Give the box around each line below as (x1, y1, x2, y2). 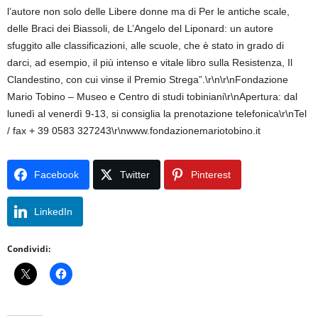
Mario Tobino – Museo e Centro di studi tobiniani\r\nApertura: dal (7, 91, 297, 102)
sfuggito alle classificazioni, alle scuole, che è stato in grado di (7, 40, 284, 51)
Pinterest (191, 169, 231, 180)
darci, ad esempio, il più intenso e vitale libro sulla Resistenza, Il (7, 57, 292, 68)
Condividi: (7, 243, 50, 255)
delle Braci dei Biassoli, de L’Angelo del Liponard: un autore (7, 23, 273, 34)
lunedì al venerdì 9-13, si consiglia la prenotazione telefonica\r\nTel (7, 108, 307, 119)
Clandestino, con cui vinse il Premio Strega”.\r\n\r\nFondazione (7, 74, 288, 85)
